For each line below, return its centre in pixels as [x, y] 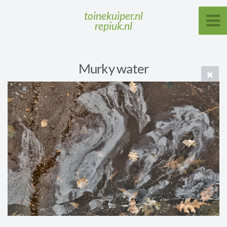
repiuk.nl [113, 25]
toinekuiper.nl [113, 15]
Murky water [113, 68]
